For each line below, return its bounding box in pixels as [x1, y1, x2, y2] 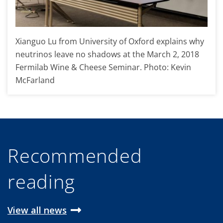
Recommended [7, 142, 142, 168]
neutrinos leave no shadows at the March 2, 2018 [15, 48, 199, 60]
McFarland [15, 74, 55, 86]
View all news [7, 204, 67, 216]
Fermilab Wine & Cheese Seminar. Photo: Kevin [15, 61, 191, 73]
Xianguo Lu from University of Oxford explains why [15, 35, 204, 47]
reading [7, 168, 75, 194]
